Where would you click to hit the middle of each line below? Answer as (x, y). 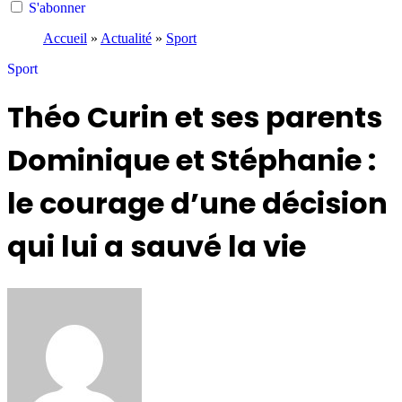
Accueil (65, 38)
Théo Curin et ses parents (195, 118)
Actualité (126, 38)
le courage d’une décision (197, 204)
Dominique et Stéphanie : (192, 161)
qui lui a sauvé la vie (157, 247)
